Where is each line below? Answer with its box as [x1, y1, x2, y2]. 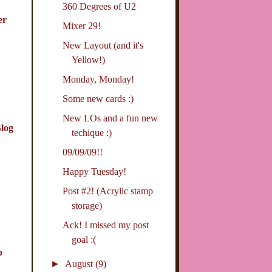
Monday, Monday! [63, 74, 135, 85]
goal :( [72, 234, 97, 245]
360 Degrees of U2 [63, 1, 137, 12]
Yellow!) [72, 55, 106, 66]
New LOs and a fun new [63, 113, 158, 124]
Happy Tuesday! [63, 166, 127, 177]
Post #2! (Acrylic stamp [63, 186, 154, 197]
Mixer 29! [63, 21, 101, 32]
